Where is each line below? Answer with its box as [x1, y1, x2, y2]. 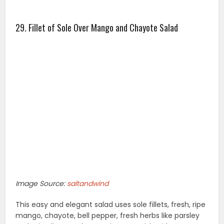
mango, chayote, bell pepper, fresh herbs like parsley [15, 210, 200, 221]
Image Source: [15, 178, 67, 189]
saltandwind [67, 178, 109, 189]
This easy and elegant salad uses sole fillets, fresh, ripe [15, 199, 206, 210]
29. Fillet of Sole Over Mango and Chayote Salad [15, 21, 178, 34]
